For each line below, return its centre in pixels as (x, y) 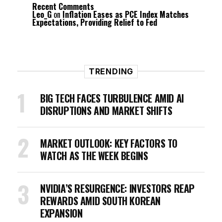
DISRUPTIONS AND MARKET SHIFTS (106, 111)
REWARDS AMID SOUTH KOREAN (101, 201)
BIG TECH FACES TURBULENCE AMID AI (112, 98)
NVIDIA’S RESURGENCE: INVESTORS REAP (118, 188)
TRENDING (111, 71)
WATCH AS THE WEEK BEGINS (94, 156)
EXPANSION (61, 213)
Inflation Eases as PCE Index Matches (126, 14)
